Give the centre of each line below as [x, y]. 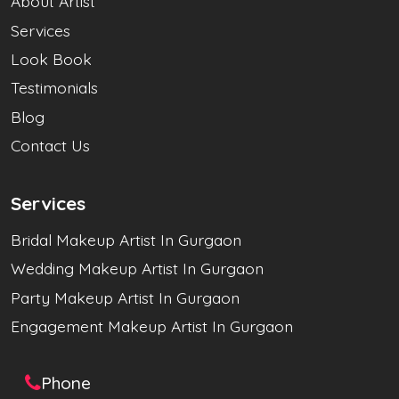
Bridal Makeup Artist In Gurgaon [126, 240]
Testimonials [54, 88]
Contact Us [50, 146]
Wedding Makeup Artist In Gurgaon [137, 269]
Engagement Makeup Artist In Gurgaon [152, 326]
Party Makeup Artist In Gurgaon [125, 297]
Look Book [51, 58]
